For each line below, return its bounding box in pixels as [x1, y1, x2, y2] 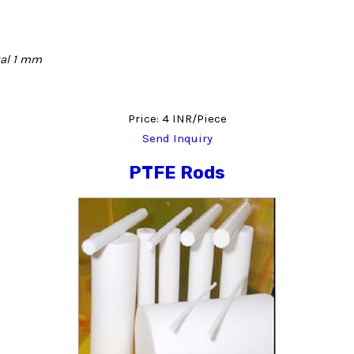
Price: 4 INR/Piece [127, 111, 227, 126]
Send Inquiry [141, 130, 213, 145]
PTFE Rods [129, 162, 225, 184]
